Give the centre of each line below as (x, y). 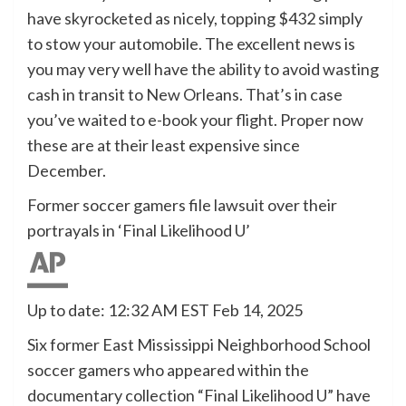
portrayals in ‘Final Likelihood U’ (139, 231)
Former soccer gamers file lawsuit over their (182, 205)
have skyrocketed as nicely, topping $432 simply (195, 19)
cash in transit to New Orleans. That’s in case (185, 95)
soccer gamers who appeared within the (168, 370)
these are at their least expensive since (164, 145)
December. (67, 171)
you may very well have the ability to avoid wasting (203, 69)
